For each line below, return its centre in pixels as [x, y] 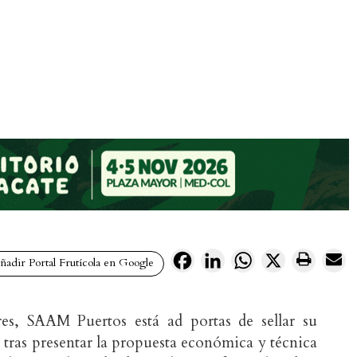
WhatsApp [285, 259]
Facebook [221, 259]
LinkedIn [250, 259]
